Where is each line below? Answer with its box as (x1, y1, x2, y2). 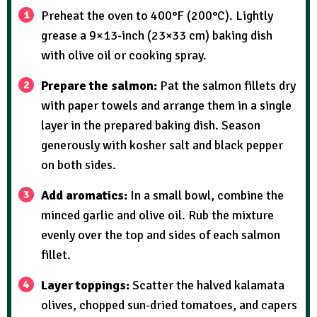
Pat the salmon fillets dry (160, 77, 296, 93)
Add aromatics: (41, 187, 130, 203)
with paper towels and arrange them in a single (41, 97, 292, 113)
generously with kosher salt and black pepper (41, 137, 283, 153)
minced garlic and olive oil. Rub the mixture (41, 207, 274, 223)
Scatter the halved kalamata (132, 277, 284, 293)
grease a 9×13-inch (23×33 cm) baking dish (41, 27, 272, 43)
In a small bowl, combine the (130, 187, 284, 203)
